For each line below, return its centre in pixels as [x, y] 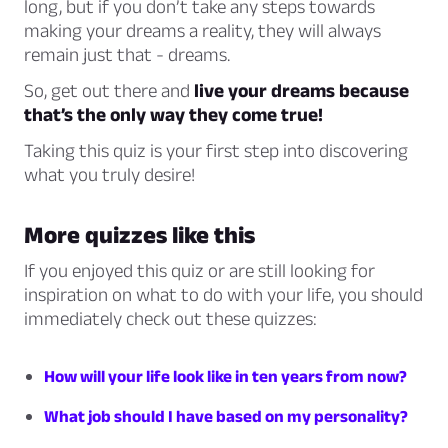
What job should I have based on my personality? [226, 416]
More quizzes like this [139, 235]
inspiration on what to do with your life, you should [223, 295]
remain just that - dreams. [127, 55]
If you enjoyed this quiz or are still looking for [199, 271]
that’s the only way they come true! [173, 115]
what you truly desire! [109, 175]
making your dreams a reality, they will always [202, 31]
